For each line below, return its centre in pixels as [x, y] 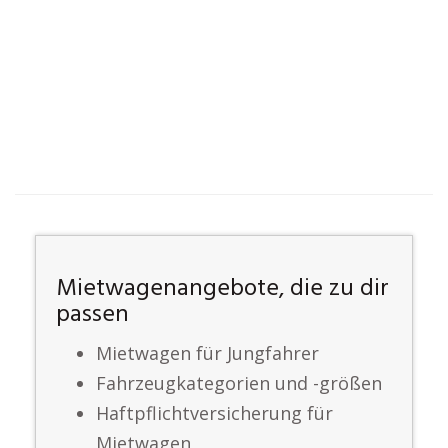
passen [92, 315]
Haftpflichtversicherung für [214, 413]
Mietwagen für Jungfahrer [207, 353]
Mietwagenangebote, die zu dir [222, 289]
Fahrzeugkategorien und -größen [239, 383]
